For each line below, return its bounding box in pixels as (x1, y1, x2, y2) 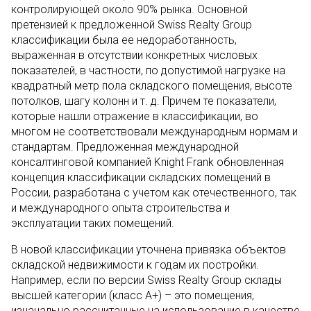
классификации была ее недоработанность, (11, 33, 237, 47)
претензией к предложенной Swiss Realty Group (11, 18, 252, 31)
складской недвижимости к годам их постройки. (11, 258, 259, 271)
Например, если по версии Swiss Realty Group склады (11, 274, 282, 287)
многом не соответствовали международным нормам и (11, 125, 298, 138)
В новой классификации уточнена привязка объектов (11, 243, 286, 256)
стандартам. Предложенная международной (11, 140, 239, 153)
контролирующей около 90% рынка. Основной (11, 3, 248, 16)
